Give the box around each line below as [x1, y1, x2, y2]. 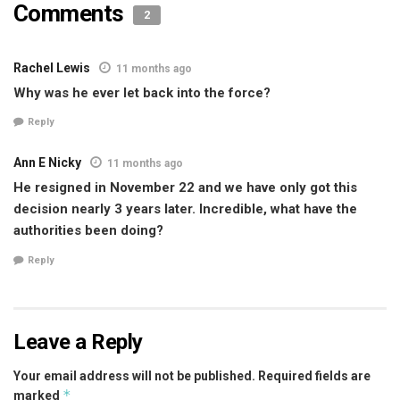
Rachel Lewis [13, 60, 90, 75]
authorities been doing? [13, 222, 163, 239]
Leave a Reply [13, 329, 143, 354]
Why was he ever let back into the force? [13, 84, 271, 101]
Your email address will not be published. [13, 368, 255, 383]
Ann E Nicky [13, 155, 81, 171]
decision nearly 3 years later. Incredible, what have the [13, 201, 357, 218]
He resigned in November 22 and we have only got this [13, 179, 357, 196]
